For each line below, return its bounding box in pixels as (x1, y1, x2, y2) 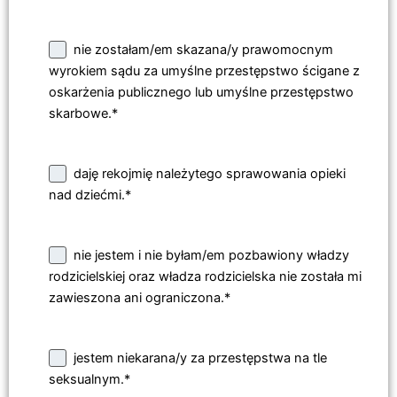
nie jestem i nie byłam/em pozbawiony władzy (74, 247, 349, 264)
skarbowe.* (48, 105, 118, 122)
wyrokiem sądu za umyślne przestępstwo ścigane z (48, 63, 360, 80)
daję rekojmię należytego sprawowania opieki (74, 166, 346, 183)
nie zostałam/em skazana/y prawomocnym (74, 42, 333, 58)
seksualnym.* (48, 371, 130, 388)
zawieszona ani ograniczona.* (48, 290, 230, 307)
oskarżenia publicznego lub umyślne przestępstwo (48, 84, 354, 101)
